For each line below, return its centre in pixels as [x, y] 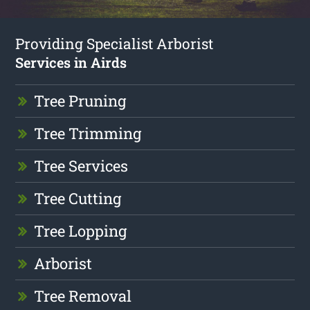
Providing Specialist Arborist [115, 43]
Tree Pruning [80, 100]
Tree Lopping [81, 230]
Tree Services [81, 165]
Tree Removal [83, 295]
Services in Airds [71, 62]
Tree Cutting [78, 198]
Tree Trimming [88, 133]
